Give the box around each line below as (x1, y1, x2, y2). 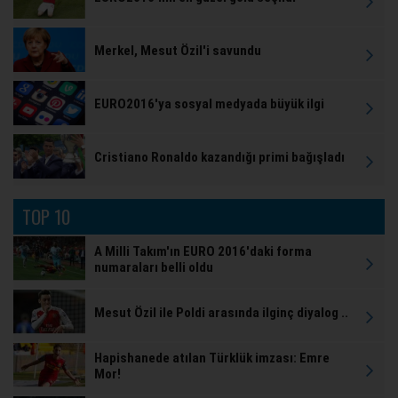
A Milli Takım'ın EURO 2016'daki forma (94, 243, 312, 260)
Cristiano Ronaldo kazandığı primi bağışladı (94, 149, 345, 166)
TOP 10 (22, 203, 70, 231)
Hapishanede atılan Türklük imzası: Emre (94, 350, 330, 367)
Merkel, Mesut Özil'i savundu (94, 43, 261, 60)
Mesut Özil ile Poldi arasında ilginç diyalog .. (94, 305, 348, 322)
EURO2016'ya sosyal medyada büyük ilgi (94, 96, 324, 113)
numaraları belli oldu (94, 259, 213, 276)
